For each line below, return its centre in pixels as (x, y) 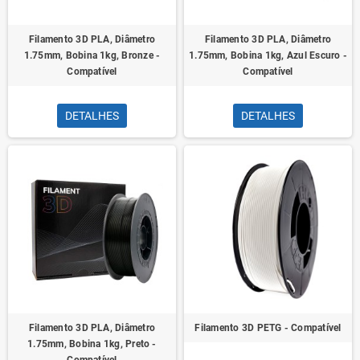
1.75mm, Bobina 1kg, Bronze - (92, 55)
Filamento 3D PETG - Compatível (268, 328)
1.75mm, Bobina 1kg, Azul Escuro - (268, 55)
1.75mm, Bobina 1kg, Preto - (92, 344)
